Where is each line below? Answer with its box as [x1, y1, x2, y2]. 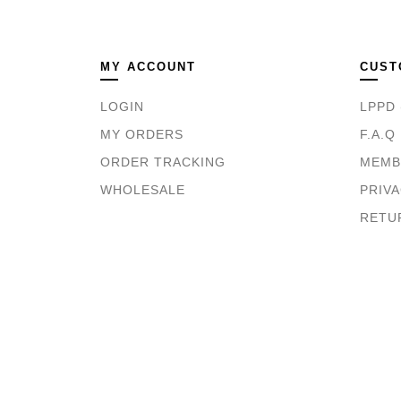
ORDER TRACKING [100, 156, 226, 169]
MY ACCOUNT [100, 60, 196, 73]
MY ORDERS [100, 128, 183, 141]
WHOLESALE [100, 183, 185, 197]
